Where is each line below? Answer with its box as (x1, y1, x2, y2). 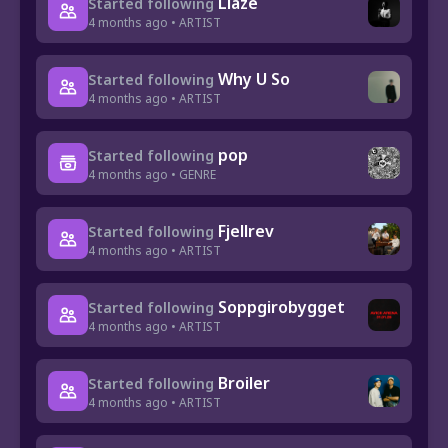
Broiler (218, 371, 270, 394)
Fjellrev (218, 219, 274, 242)
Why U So (218, 67, 290, 90)
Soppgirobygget (218, 295, 345, 318)
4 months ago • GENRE (88, 165, 216, 183)
